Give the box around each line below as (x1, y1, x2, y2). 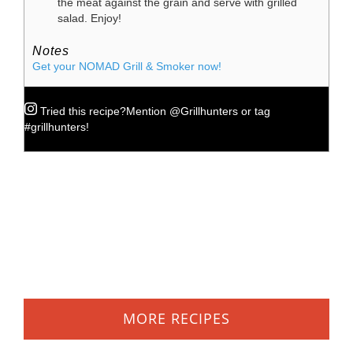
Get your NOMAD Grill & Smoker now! (32, 60, 225, 72)
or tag (238, 105, 270, 117)
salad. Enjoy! (58, 13, 121, 25)
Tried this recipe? (40, 105, 126, 117)
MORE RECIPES (123, 309, 230, 329)
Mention (126, 105, 169, 117)
